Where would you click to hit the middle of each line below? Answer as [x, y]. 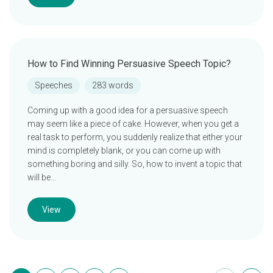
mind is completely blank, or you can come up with [124, 151]
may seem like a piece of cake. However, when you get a [133, 124]
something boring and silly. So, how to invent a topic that [135, 164]
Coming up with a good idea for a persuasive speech [128, 110]
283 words [113, 85]
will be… [42, 177]
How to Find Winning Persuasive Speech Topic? [129, 64]
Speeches [54, 85]
